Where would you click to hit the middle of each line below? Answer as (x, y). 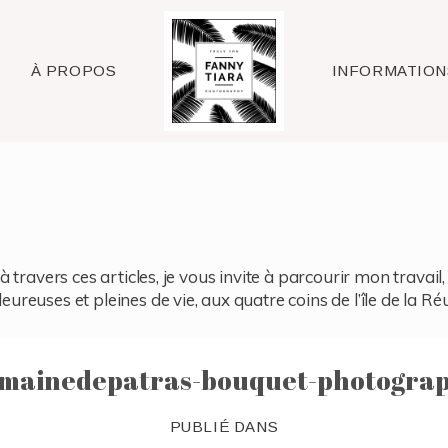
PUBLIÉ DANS (224, 427)
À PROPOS (73, 70)
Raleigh (224, 71)
